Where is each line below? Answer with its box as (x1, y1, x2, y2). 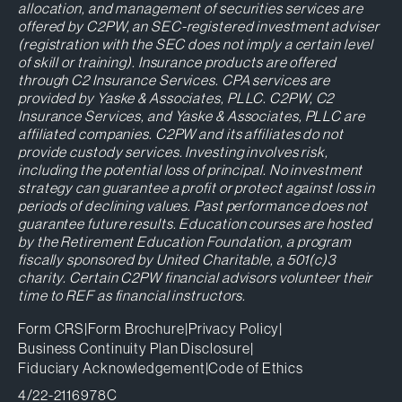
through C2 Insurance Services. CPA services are (18, 72, 331, 89)
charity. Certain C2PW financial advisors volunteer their (18, 269, 373, 286)
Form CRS (18, 320, 85, 337)
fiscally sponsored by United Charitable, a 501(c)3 (18, 251, 336, 268)
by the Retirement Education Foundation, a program (18, 233, 353, 250)
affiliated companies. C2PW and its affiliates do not (18, 126, 344, 143)
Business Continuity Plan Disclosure (18, 340, 250, 357)
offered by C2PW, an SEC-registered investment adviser (18, 18, 380, 35)
